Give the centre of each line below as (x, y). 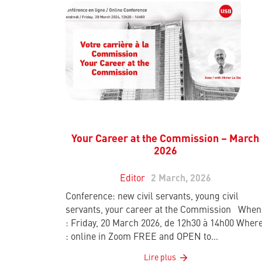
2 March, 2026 (181, 179)
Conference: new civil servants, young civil (152, 197)
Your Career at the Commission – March (166, 139)
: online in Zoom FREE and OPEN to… (142, 238)
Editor (132, 179)
